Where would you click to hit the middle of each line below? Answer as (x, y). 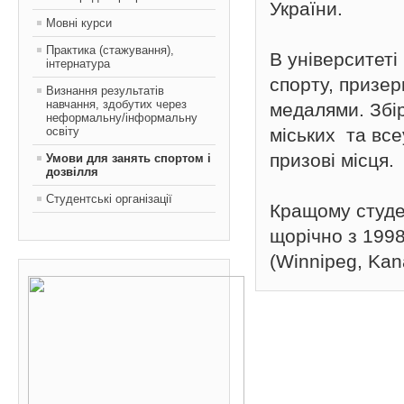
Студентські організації (109, 199)
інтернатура (78, 64)
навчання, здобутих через (116, 104)
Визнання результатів (105, 91)
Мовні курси (79, 23)
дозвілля (72, 172)
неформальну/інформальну (122, 118)
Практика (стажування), (110, 50)
